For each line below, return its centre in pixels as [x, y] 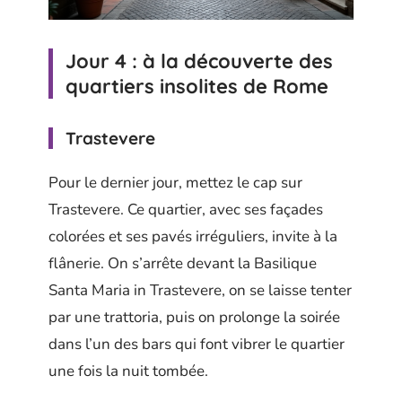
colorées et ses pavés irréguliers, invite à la [193, 236]
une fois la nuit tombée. [128, 371]
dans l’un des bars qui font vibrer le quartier [197, 344]
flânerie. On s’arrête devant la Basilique [183, 263]
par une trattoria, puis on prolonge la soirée [194, 317]
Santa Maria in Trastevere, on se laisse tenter [200, 290]
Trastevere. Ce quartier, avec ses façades [186, 209]
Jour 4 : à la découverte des [199, 61]
